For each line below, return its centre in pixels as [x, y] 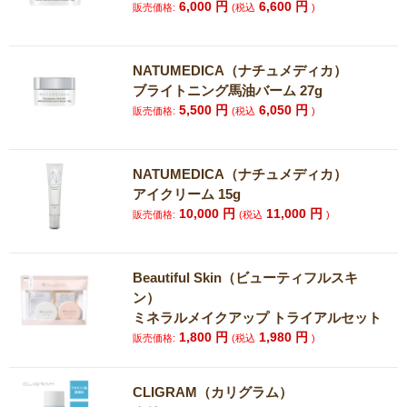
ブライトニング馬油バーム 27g [228, 90]
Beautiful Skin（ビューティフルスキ [246, 278]
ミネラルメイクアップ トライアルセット [258, 318]
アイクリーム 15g [187, 194]
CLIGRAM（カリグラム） [213, 392]
